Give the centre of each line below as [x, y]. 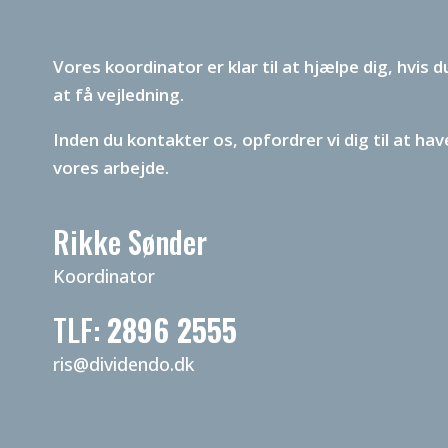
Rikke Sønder [130, 241]
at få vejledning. [118, 94]
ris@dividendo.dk [123, 364]
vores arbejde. [111, 167]
